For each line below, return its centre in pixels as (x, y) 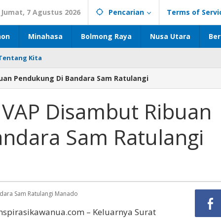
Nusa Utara (170, 36)
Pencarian (126, 12)
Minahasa (45, 36)
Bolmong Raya (106, 36)
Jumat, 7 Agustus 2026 (41, 12)
